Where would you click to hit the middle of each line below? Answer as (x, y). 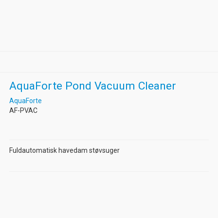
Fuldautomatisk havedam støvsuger (64, 150)
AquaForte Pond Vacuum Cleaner (92, 86)
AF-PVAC (23, 110)
